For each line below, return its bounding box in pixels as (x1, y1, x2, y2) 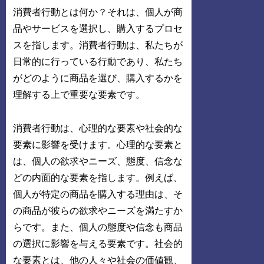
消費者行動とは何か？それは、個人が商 (13, 6, 183, 17)
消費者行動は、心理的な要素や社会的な (13, 123, 183, 133)
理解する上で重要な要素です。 (13, 89, 146, 100)
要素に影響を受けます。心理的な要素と (13, 139, 183, 150)
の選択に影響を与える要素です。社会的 (13, 238, 183, 249)
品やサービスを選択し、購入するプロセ (13, 23, 183, 34)
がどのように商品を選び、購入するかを (13, 72, 183, 83)
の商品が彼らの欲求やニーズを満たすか (13, 205, 183, 216)
